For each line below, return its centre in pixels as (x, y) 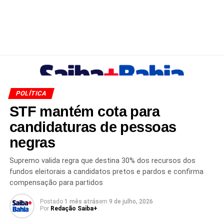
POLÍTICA (31, 93)
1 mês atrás (81, 201)
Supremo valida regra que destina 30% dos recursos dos (102, 161)
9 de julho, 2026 (131, 201)
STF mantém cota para (84, 111)
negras (32, 142)
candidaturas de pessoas (93, 127)
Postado (51, 201)
